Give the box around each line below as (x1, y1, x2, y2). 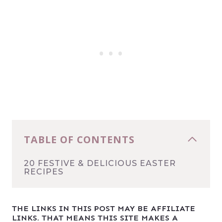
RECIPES (24, 166, 63, 176)
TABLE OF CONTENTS (24, 132, 135, 146)
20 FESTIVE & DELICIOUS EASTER (24, 158, 176, 168)
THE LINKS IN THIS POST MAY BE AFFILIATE (12, 203, 195, 213)
